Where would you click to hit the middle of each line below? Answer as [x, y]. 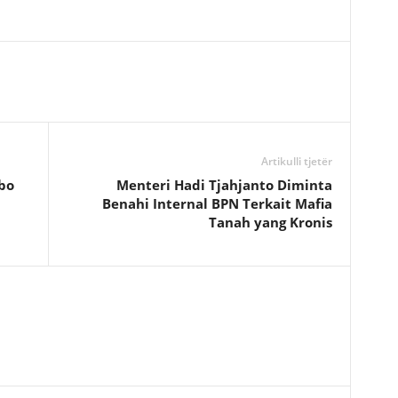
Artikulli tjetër [296, 162]
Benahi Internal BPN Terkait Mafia [217, 204]
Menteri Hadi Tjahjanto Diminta [224, 185]
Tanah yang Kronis [270, 223]
